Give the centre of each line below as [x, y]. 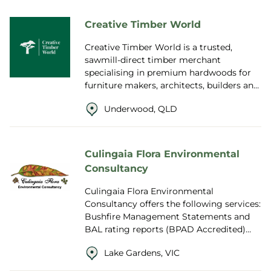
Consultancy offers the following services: [173, 204]
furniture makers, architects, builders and [172, 85]
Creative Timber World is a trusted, [158, 47]
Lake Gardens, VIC [142, 253]
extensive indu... [118, 111]
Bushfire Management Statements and [167, 217]
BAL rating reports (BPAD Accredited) [165, 229]
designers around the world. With [156, 98]
